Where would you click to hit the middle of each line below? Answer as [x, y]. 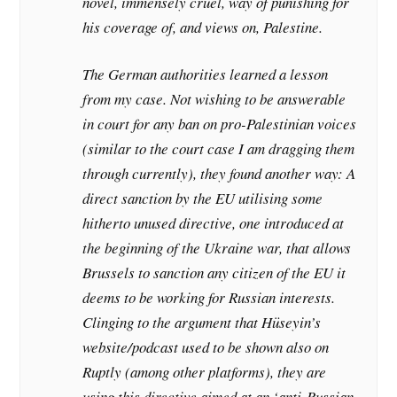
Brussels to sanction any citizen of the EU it [214, 273]
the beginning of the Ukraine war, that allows [217, 248]
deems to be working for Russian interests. [209, 298]
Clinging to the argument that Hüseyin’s [202, 323]
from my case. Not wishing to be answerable [214, 99]
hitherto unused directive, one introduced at [214, 223]
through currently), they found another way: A [219, 174]
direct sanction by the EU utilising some [203, 198]
